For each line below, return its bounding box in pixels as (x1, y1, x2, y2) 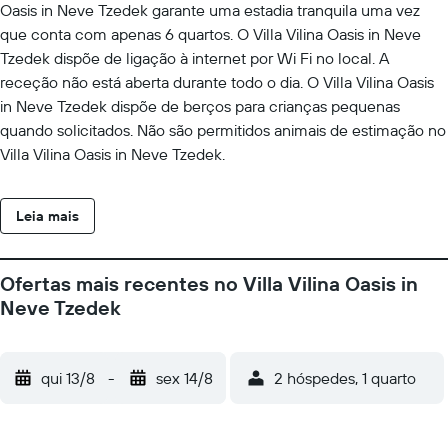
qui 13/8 (41, 368, 95, 388)
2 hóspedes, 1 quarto (274, 368, 416, 388)
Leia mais (16, 207, 79, 225)
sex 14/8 (156, 368, 213, 388)
